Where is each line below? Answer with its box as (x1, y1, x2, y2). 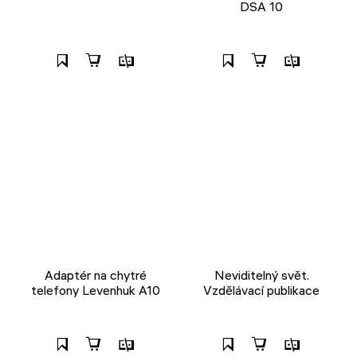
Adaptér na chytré (45, 266, 147, 283)
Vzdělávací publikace (203, 281, 320, 298)
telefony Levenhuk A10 (31, 281, 160, 298)
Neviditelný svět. (214, 266, 309, 283)
